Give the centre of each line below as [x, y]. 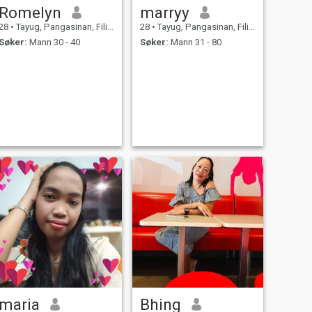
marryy [164, 12]
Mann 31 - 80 [195, 42]
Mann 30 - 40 [53, 42]
